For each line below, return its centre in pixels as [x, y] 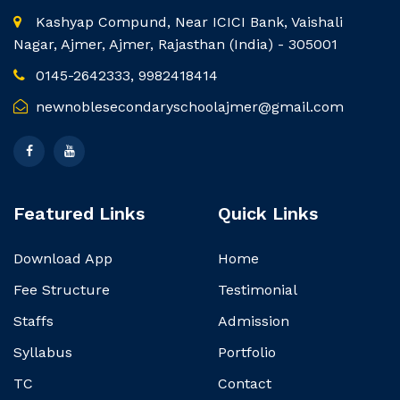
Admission [254, 321]
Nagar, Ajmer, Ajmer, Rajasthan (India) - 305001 [175, 44]
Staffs [33, 321]
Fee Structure [62, 290]
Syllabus [43, 352]
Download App [63, 258]
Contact [245, 383]
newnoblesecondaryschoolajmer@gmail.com [187, 107]
